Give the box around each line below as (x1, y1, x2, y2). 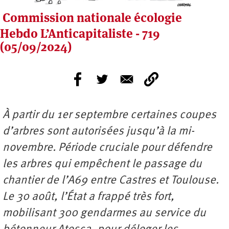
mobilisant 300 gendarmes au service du (3, 207, 206, 219)
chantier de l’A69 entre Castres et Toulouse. (3, 174, 219, 187)
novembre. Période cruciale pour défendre (3, 142, 212, 154)
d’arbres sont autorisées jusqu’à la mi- (3, 125, 194, 138)
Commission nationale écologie (3, 9, 182, 26)
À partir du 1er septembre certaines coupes (3, 109, 216, 121)
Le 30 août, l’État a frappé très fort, (3, 191, 174, 203)
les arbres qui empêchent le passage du (3, 158, 202, 170)
